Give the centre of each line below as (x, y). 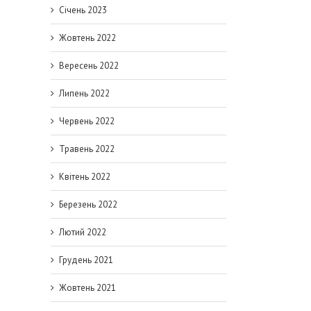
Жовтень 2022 (87, 38)
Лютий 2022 (83, 232)
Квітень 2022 (85, 177)
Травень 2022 (87, 149)
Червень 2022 (87, 121)
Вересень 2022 (89, 66)
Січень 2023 (83, 10)
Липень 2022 (84, 93)
